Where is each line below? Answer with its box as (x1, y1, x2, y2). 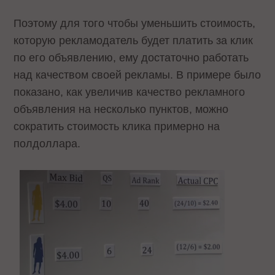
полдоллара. (14, 137, 81, 150)
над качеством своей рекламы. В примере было (14, 68, 261, 81)
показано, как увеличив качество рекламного (14, 85, 246, 98)
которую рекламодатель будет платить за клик (14, 34, 254, 47)
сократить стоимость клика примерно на (14, 120, 220, 133)
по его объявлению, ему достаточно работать (14, 51, 249, 64)
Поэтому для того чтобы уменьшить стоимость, (14, 17, 256, 29)
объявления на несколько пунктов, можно (14, 103, 229, 115)
